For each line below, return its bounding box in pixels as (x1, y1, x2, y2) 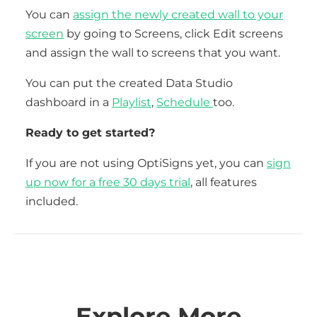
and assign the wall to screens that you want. (25, 46, 280, 59)
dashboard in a (25, 96, 112, 109)
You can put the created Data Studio (25, 76, 233, 90)
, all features (190, 175, 257, 189)
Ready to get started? (25, 126, 155, 139)
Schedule (156, 96, 213, 109)
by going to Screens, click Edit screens (64, 27, 283, 40)
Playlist (112, 96, 151, 109)
